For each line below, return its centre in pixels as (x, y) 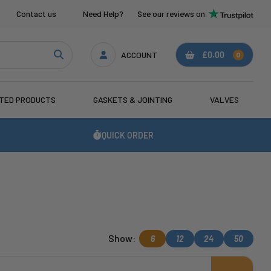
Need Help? (103, 14)
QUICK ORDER (128, 135)
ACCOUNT (139, 54)
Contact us (37, 14)
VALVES (224, 100)
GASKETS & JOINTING (133, 100)
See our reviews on (171, 14)
